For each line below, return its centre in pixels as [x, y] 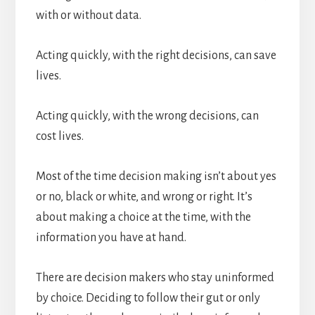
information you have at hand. [111, 238]
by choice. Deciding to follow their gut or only [148, 298]
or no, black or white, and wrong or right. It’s [144, 197]
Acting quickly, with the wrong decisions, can [147, 116]
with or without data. [88, 16]
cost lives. [59, 137]
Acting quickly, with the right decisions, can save [156, 56]
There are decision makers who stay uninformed [155, 278]
